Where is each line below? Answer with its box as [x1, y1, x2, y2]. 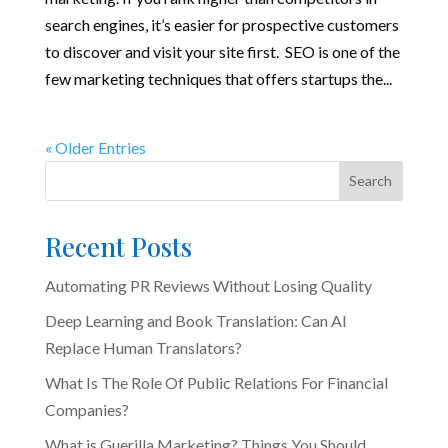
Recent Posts [44, 228, 192, 264]
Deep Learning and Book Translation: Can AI [44, 310, 347, 330]
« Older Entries [44, 137, 146, 157]
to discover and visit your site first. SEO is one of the [44, 41, 400, 61]
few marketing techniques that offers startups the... [44, 68, 392, 88]
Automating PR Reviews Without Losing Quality [44, 275, 372, 295]
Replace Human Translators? [44, 337, 242, 357]
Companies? [44, 399, 129, 419]
